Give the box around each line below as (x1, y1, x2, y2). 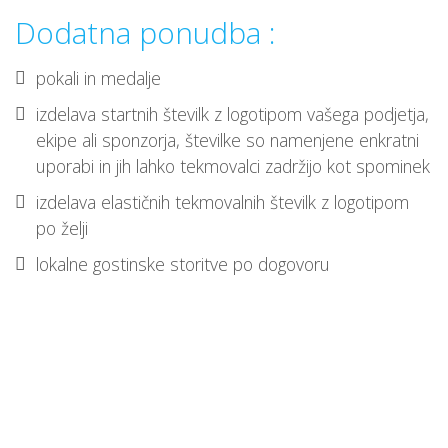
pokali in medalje (36, 65, 161, 90)
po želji (36, 215, 88, 240)
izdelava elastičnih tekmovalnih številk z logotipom (36, 189, 409, 214)
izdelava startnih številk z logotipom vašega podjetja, (36, 101, 429, 126)
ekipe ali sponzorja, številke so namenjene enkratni (36, 127, 419, 152)
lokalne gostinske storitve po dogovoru (36, 251, 330, 276)
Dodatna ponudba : (15, 11, 276, 53)
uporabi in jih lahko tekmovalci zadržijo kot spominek (36, 153, 430, 178)
